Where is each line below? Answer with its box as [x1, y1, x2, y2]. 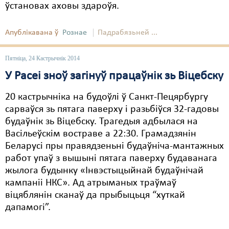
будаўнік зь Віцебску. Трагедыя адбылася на [5, 117, 198, 127]
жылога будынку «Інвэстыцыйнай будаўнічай [5, 166, 203, 176]
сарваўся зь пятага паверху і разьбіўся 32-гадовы [5, 104, 219, 114]
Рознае [62, 29, 87, 37]
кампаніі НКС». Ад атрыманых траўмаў [5, 178, 176, 188]
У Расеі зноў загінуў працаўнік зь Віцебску [5, 70, 223, 82]
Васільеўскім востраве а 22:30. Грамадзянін [5, 129, 196, 139]
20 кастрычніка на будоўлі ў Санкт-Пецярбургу [5, 92, 208, 102]
